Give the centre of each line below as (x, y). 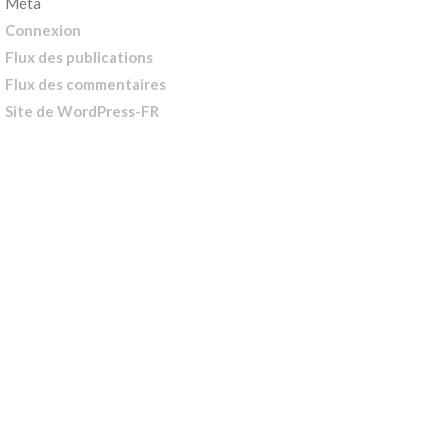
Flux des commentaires (85, 84)
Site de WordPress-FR (82, 111)
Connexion (43, 30)
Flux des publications (79, 57)
